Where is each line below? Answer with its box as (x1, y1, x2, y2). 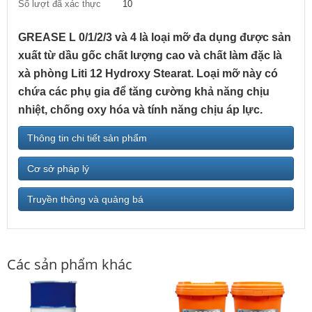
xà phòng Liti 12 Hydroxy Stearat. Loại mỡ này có (18, 68, 278, 80)
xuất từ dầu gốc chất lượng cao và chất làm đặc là (18, 49, 282, 62)
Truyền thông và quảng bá (27, 194, 143, 205)
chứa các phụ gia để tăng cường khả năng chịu (18, 86, 270, 98)
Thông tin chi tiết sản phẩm (27, 132, 147, 144)
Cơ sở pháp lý (27, 163, 89, 175)
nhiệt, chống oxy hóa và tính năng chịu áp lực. (18, 104, 263, 116)
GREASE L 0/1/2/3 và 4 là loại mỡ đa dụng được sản (18, 31, 291, 44)
